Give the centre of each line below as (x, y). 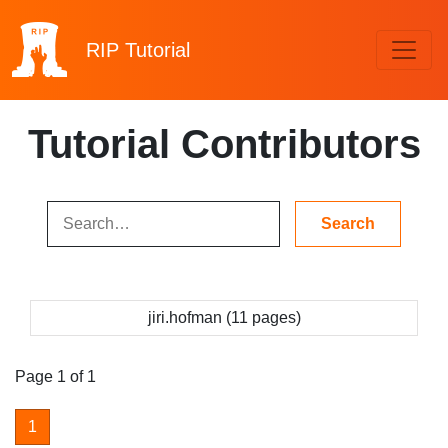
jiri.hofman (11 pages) (224, 317)
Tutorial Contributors (224, 144)
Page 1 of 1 (55, 376)
